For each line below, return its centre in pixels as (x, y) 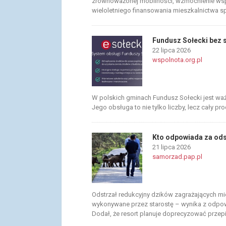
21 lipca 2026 (172, 147)
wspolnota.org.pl (177, 60)
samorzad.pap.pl (177, 157)
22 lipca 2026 (172, 50)
